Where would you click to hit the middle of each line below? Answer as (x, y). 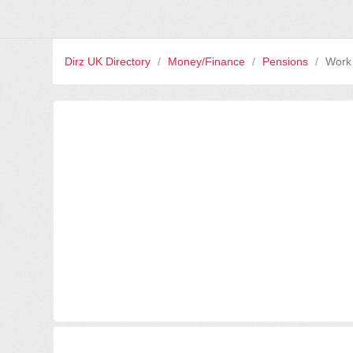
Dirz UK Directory (110, 62)
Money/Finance (208, 62)
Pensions (287, 62)
